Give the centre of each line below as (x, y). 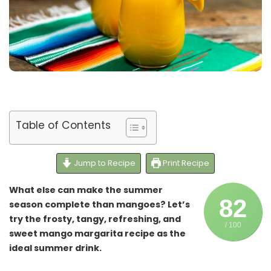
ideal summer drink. (56, 248)
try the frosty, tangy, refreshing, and (95, 219)
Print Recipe (185, 163)
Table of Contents (63, 125)
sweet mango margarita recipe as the (97, 234)
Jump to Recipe (103, 163)
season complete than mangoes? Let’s (100, 205)
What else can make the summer (86, 190)
